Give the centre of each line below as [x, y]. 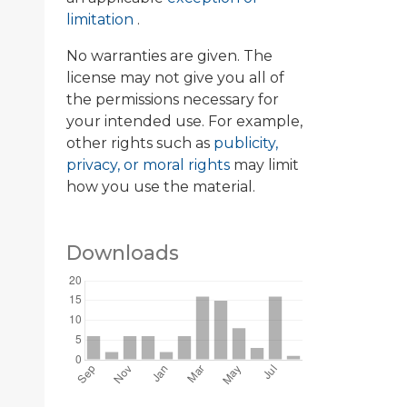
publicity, [246, 143]
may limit [266, 164]
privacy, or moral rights [150, 164]
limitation [102, 19]
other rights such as [140, 143]
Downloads [123, 252]
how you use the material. [161, 186]
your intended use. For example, [184, 121]
